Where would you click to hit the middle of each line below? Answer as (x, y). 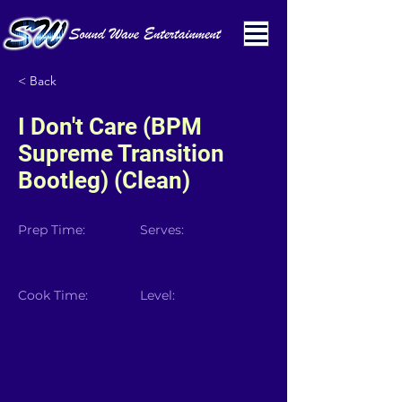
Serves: (162, 230)
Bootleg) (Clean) (104, 180)
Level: (157, 295)
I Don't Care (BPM (110, 127)
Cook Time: (53, 295)
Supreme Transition (121, 153)
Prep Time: (52, 230)
